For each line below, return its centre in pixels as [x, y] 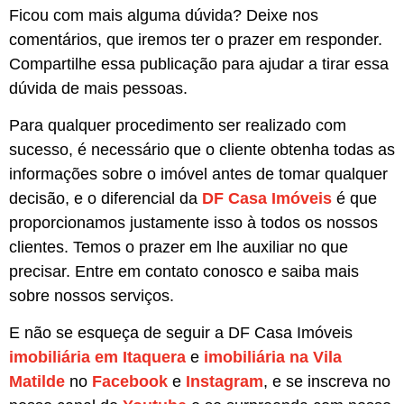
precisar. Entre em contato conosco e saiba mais [184, 271]
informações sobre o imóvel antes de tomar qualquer [198, 174]
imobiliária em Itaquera [97, 358]
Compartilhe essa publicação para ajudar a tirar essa [199, 64]
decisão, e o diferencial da [106, 198]
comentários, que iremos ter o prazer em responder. [196, 39]
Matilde [37, 382]
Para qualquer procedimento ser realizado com [178, 125]
